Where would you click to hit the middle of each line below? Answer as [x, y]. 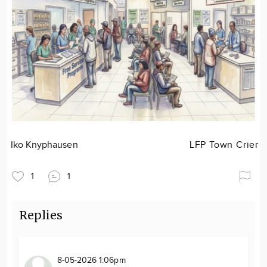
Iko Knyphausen [44, 145]
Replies [41, 215]
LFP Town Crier [224, 145]
